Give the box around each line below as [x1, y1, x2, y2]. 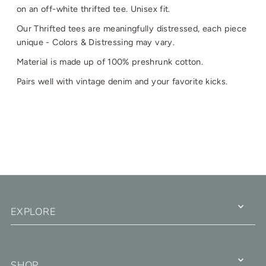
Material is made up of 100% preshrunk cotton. [16, 56, 206, 68]
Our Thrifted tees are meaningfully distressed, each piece [16, 23, 247, 34]
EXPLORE [10, 205, 56, 219]
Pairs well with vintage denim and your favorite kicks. [16, 76, 228, 87]
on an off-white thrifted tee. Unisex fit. [16, 4, 173, 15]
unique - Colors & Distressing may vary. [16, 37, 175, 48]
